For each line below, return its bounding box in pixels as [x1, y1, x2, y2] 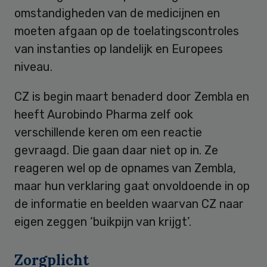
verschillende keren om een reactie [14, 125, 202, 139]
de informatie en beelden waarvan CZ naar [14, 196, 244, 211]
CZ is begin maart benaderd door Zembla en [14, 89, 249, 104]
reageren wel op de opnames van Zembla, [14, 160, 236, 175]
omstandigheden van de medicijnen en [14, 5, 220, 20]
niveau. [14, 59, 52, 74]
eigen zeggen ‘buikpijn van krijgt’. [14, 214, 191, 229]
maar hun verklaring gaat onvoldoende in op [14, 178, 250, 193]
